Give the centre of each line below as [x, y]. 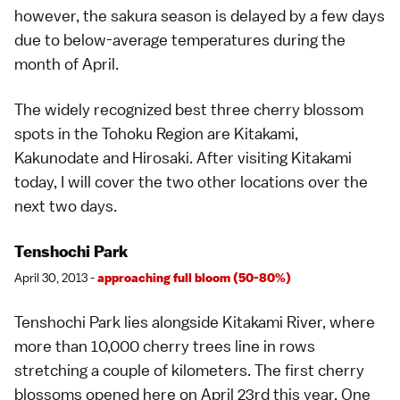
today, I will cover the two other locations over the [191, 182]
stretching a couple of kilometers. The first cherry [189, 371]
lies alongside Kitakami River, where [248, 322]
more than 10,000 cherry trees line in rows [165, 346]
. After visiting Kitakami [271, 158]
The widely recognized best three [134, 110]
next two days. [66, 206]
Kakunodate [57, 158]
